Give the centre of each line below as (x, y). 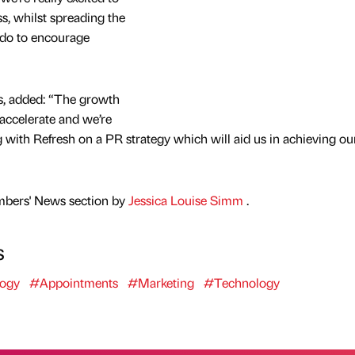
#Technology (241, 283)
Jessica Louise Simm (187, 200)
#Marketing (160, 283)
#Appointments (73, 283)
